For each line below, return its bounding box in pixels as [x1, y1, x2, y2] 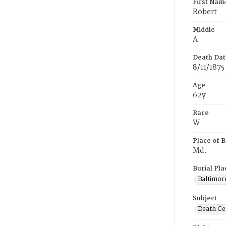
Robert [193, 6, 217, 18]
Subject [193, 193, 217, 204]
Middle [193, 25, 215, 35]
